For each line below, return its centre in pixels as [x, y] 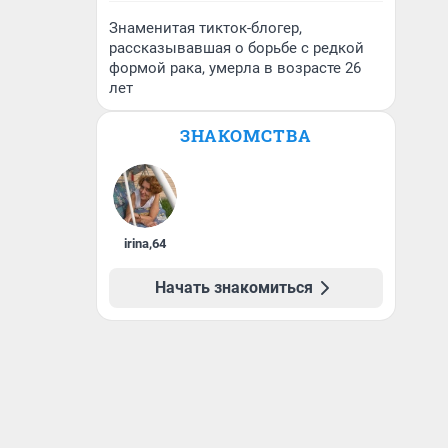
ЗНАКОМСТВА [246, 135]
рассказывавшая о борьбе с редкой [236, 48]
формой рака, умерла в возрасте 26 [235, 68]
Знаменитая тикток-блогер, [205, 28]
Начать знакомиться [234, 287]
